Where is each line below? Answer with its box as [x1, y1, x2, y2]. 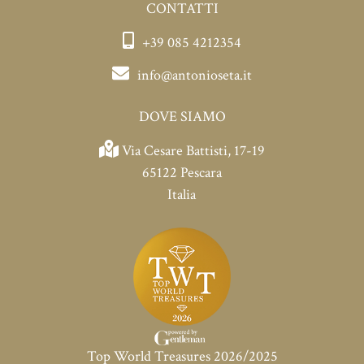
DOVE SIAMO [138, 107, 226, 127]
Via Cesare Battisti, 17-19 [119, 141, 266, 161]
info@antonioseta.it [137, 66, 253, 85]
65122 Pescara [141, 163, 222, 183]
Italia [167, 185, 197, 205]
